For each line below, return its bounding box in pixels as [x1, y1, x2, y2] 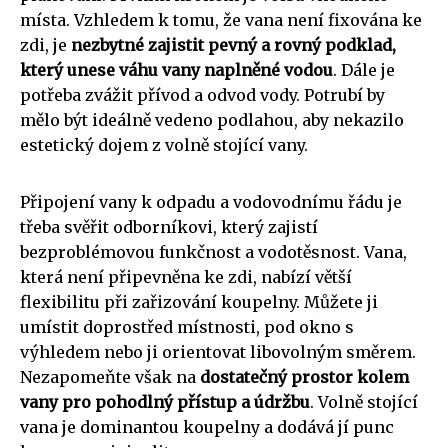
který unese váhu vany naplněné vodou [20, 59, 333, 80]
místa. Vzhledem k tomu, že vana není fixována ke [20, 9, 422, 30]
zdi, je [20, 34, 71, 55]
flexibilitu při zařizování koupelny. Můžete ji [20, 291, 378, 312]
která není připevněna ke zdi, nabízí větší [20, 266, 352, 287]
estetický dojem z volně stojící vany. [20, 134, 308, 155]
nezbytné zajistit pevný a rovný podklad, [71, 34, 396, 55]
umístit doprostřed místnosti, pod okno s [20, 316, 354, 337]
